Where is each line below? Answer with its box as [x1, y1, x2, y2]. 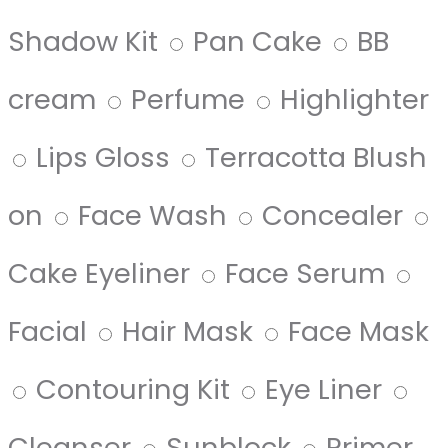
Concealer [262, 196, 403, 236]
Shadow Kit [8, 22, 158, 62]
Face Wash [78, 196, 227, 236]
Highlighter [280, 80, 429, 120]
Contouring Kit [36, 370, 230, 410]
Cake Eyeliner [8, 254, 190, 294]
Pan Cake [193, 22, 322, 62]
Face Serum [225, 254, 385, 294]
